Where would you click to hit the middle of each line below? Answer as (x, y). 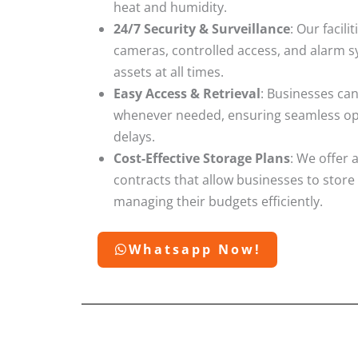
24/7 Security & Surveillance (202, 28)
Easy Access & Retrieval (187, 93)
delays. (134, 136)
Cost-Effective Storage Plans (202, 158)
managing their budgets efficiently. (218, 201)
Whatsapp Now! (195, 249)
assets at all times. (169, 72)
